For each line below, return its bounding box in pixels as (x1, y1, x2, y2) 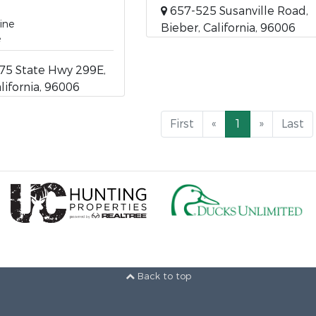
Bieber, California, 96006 (160, 20, 296, 35)
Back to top (134, 270, 191, 283)
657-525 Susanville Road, (166, 4, 308, 18)
